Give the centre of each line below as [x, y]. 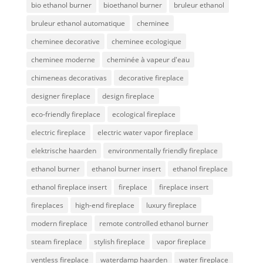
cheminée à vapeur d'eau [148, 60]
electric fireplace [58, 133]
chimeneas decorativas [69, 78]
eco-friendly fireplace [65, 114]
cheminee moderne [63, 60]
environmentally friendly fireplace [163, 151]
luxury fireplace [171, 205]
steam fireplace [56, 242]
